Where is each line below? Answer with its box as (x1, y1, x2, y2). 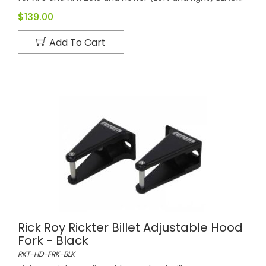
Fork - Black (18, 232, 88, 249)
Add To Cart (49, 35, 106, 49)
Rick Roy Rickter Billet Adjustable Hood (18, 218, 243, 236)
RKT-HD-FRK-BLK (18, 248, 75, 259)
